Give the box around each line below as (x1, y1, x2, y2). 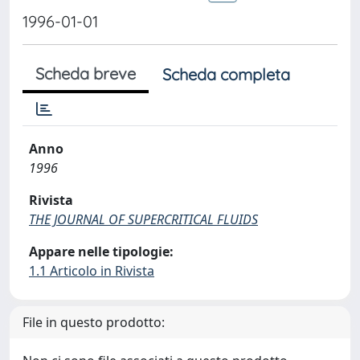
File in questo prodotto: (22, 313, 165, 331)
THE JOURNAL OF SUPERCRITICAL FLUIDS (29, 211, 258, 228)
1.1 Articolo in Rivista (29, 262, 154, 280)
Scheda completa (162, 64, 290, 84)
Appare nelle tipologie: (29, 243, 174, 260)
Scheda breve (35, 63, 136, 84)
